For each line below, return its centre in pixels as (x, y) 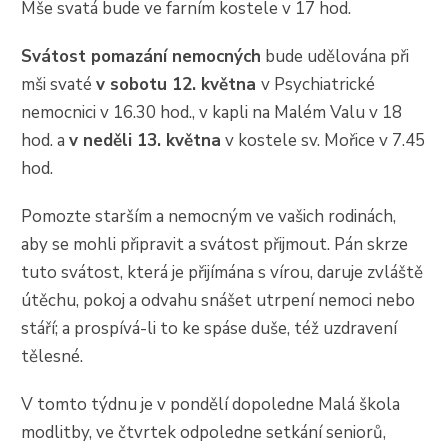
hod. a (45, 140)
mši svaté (59, 84)
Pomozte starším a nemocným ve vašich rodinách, (209, 216)
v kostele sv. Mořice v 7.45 (323, 140)
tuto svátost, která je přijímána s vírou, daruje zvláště (222, 272)
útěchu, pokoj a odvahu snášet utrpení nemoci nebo (218, 300)
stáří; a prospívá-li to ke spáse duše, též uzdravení (209, 328)
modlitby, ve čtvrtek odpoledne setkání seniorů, (204, 432)
